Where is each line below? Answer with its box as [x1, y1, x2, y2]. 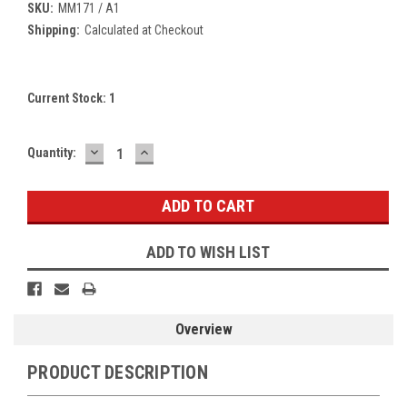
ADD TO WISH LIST [146, 242, 270, 262]
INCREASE [137, 141, 213, 161]
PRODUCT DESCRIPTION [27, 361, 208, 383]
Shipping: [27, 22, 80, 37]
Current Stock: [27, 90, 109, 105]
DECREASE [87, 141, 165, 161]
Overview [174, 320, 233, 338]
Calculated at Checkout [84, 22, 203, 37]
